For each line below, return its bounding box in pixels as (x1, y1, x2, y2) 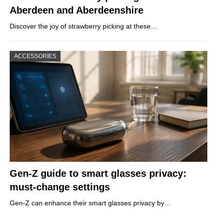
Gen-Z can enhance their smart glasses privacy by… (10, 199, 171, 207)
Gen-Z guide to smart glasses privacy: (10, 168, 186, 179)
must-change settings (10, 182, 110, 193)
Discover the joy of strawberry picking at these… (10, 22, 157, 30)
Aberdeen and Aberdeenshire (10, 4, 143, 15)
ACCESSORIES (14, 52, 56, 60)
